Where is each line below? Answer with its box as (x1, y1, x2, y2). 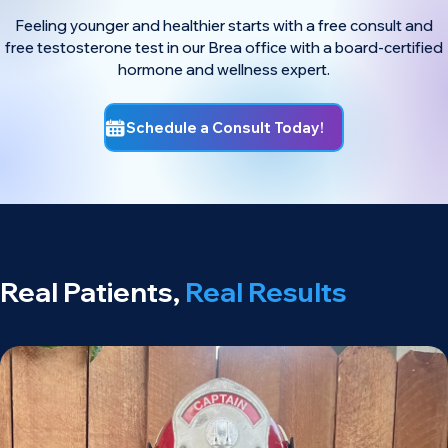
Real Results (185, 275, 347, 310)
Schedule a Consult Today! (125, 118, 324, 138)
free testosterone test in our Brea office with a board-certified (5, 37, 443, 57)
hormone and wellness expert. (118, 59, 330, 79)
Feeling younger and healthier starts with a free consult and (15, 15, 433, 35)
